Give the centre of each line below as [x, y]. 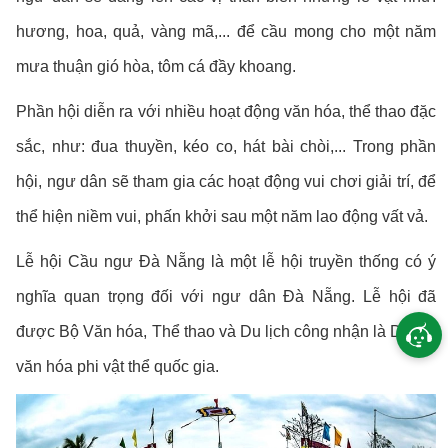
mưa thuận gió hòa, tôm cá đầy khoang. [156, 66]
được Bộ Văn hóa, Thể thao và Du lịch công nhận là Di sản [226, 331]
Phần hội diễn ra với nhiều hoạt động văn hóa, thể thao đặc [226, 111]
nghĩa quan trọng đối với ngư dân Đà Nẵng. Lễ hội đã [226, 296]
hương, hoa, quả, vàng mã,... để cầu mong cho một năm [226, 31]
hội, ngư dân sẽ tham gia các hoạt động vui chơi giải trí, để [226, 181]
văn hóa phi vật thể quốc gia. [118, 366]
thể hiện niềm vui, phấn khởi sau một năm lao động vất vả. [222, 216]
